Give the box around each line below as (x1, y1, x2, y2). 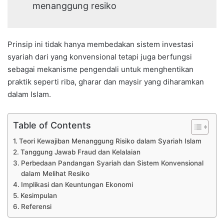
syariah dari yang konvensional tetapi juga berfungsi (7, 51, 192, 61)
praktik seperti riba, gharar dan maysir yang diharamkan (7, 76, 204, 86)
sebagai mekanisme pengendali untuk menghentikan (7, 64, 193, 74)
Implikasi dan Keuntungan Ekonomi (20, 180, 133, 188)
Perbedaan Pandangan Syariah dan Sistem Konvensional (20, 158, 203, 167)
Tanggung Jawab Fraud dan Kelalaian (20, 147, 140, 156)
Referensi (20, 202, 51, 210)
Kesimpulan (20, 191, 57, 199)
